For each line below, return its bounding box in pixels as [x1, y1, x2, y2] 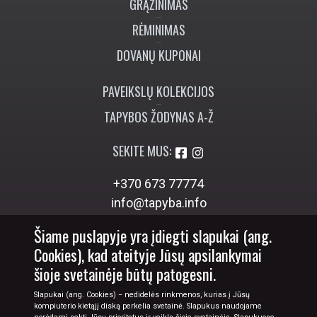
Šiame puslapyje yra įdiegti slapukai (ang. [34, 224, 272, 248]
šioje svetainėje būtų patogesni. [34, 262, 216, 286]
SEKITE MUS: [112, 141, 171, 160]
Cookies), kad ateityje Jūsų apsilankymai [34, 243, 262, 267]
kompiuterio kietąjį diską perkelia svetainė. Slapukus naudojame [34, 301, 262, 311]
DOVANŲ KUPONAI [116, 45, 201, 64]
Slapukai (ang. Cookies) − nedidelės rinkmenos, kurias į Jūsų [34, 290, 250, 299]
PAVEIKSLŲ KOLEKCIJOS [103, 81, 214, 100]
